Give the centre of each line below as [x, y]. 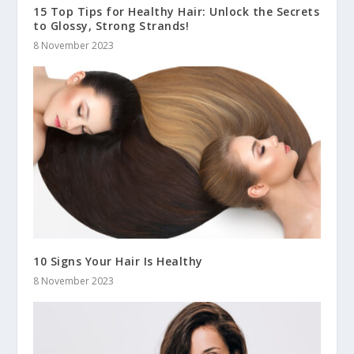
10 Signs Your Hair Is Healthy [118, 261]
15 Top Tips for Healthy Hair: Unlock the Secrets [177, 11]
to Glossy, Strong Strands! [111, 25]
